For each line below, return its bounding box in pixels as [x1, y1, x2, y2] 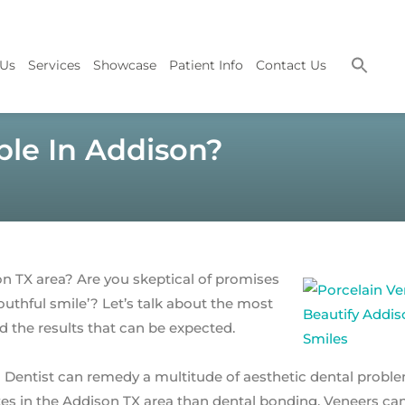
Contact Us [255, 57, 326, 73]
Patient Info [168, 57, 243, 73]
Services [27, 57, 80, 73]
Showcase [92, 57, 156, 73]
